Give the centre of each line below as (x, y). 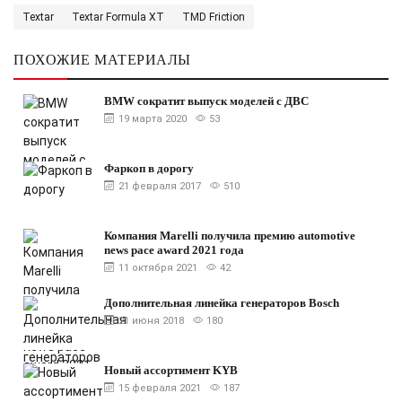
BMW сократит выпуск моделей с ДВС (206, 101)
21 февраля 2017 (159, 186)
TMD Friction (214, 17)
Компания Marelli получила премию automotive (229, 236)
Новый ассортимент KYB (170, 370)
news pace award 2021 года (174, 250)
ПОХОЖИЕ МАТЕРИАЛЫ (102, 60)
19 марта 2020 (152, 119)
